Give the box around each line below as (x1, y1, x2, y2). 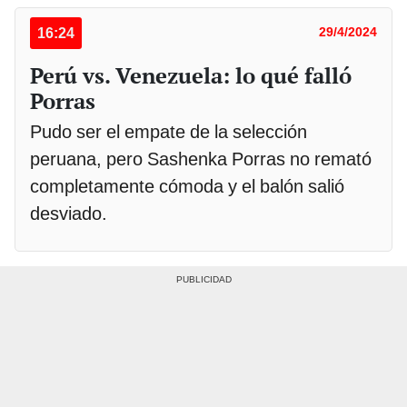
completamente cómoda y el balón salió (30, 174, 344, 197)
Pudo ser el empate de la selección (30, 120, 307, 143)
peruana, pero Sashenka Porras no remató (30, 147, 372, 170)
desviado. (30, 202, 112, 224)
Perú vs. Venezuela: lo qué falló (30, 60, 352, 90)
